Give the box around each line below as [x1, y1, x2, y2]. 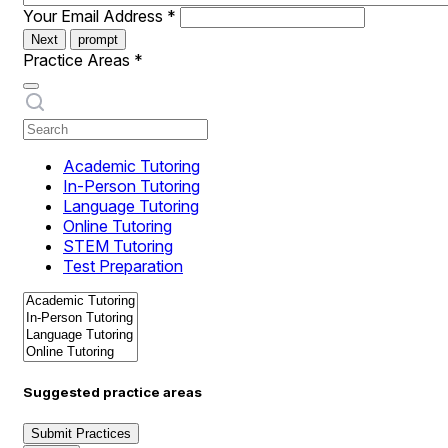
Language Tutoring [63, 196, 199, 216]
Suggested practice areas [23, 384, 202, 401]
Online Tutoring [63, 216, 172, 236]
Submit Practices [31, 426, 131, 442]
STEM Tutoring [63, 236, 173, 256]
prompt [78, 32, 118, 47]
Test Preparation [63, 256, 183, 276]
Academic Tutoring [63, 156, 200, 176]
